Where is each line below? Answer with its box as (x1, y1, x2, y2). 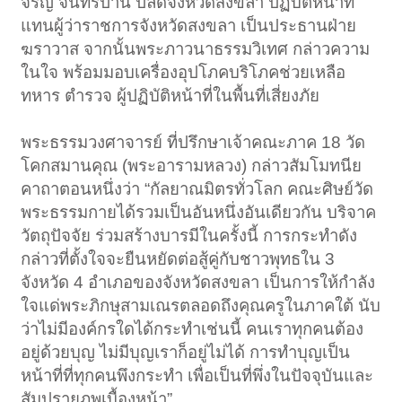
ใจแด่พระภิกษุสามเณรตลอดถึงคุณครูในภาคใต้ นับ (21, 295, 381, 315)
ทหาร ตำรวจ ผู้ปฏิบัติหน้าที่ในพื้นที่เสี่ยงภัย (21, 85, 320, 105)
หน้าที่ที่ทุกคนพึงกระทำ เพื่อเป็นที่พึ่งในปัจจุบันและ (21, 365, 374, 385)
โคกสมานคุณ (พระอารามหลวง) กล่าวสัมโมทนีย (21, 155, 363, 175)
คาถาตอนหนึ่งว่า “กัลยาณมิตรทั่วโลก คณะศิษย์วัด (21, 179, 374, 198)
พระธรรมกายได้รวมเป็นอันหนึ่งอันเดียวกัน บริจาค (21, 202, 377, 222)
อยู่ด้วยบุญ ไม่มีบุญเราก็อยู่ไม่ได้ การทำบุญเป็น (21, 342, 351, 362)
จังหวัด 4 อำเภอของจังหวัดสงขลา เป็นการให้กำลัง (21, 272, 376, 292)
